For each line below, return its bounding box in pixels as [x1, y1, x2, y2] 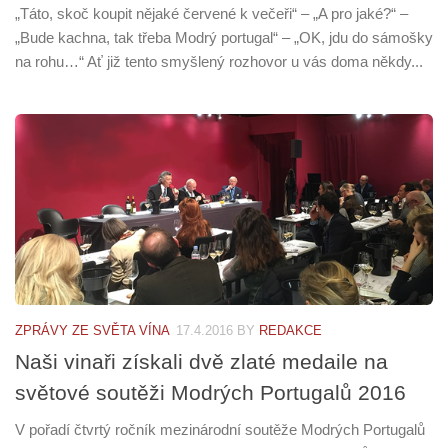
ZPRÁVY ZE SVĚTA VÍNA [15, 322, 170, 338]
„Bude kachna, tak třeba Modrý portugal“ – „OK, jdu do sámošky [15, 28, 433, 46]
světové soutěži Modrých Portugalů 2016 [15, 380, 406, 404]
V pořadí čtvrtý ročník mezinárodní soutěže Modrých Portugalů [15, 420, 425, 438]
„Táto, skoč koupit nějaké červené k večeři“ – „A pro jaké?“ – [15, 4, 408, 22]
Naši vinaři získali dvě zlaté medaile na [15, 349, 388, 373]
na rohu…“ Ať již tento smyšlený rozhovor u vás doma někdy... [15, 52, 423, 70]
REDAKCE [259, 322, 322, 338]
